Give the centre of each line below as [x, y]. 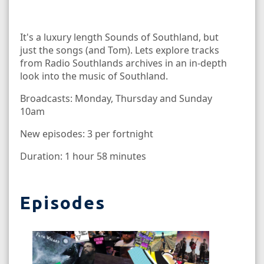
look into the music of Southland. [94, 76]
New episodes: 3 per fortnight [87, 133]
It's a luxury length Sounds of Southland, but [119, 37]
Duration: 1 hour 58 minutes [83, 156]
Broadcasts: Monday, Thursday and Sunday [116, 98]
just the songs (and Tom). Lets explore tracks [120, 50]
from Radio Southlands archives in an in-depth [123, 63]
